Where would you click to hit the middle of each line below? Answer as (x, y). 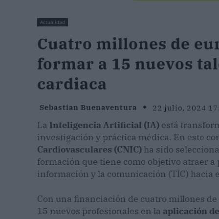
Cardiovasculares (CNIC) (89, 150)
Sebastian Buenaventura (88, 108)
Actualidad (53, 22)
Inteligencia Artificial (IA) (104, 125)
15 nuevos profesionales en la (100, 211)
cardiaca (72, 84)
